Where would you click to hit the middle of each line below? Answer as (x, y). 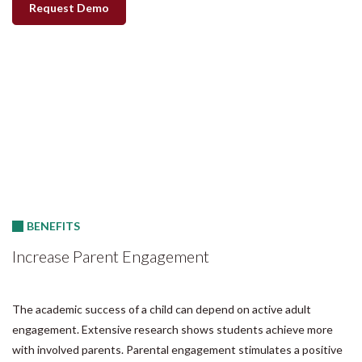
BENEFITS (53, 225)
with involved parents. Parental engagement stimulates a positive (177, 349)
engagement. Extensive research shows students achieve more (173, 329)
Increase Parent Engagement (111, 256)
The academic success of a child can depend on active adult (162, 309)
